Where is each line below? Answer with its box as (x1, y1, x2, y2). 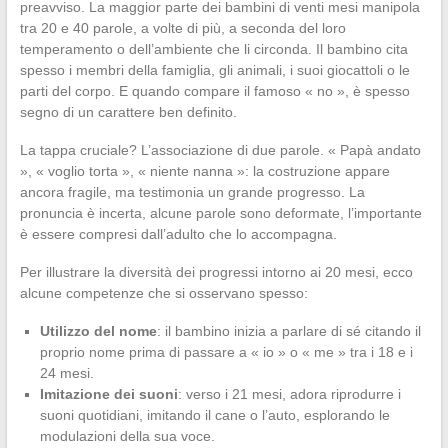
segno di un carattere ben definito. (19, 103, 237, 120)
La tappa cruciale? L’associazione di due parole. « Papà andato (19, 141, 421, 158)
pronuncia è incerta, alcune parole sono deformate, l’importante (19, 204, 422, 221)
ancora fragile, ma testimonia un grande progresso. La (19, 183, 365, 200)
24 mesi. (39, 364, 94, 381)
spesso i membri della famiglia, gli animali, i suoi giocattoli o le (19, 61, 410, 78)
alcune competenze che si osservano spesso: (19, 284, 308, 301)
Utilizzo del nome (39, 322, 157, 339)
